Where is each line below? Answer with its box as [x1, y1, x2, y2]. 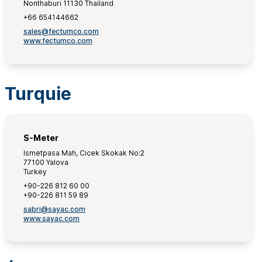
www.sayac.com [23, 214, 80, 223]
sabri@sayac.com [23, 205, 85, 213]
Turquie [5, 83, 71, 104]
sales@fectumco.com [23, 27, 99, 36]
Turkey [23, 167, 47, 176]
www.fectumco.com [23, 36, 92, 45]
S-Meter [23, 133, 58, 143]
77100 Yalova [23, 158, 68, 167]
